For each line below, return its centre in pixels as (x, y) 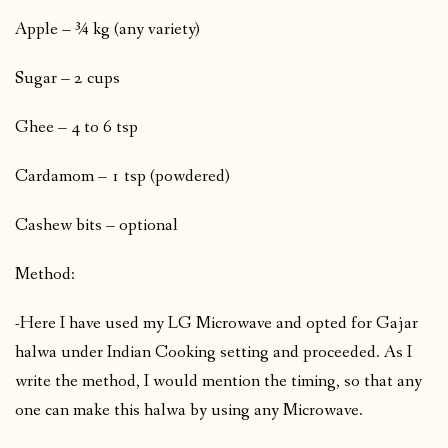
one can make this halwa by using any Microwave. (189, 410)
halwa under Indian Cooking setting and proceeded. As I (213, 352)
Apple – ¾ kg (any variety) (107, 29)
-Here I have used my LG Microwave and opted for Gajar (216, 323)
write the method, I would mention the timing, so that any (218, 381)
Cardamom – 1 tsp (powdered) (122, 176)
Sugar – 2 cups (67, 78)
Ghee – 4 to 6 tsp (76, 127)
